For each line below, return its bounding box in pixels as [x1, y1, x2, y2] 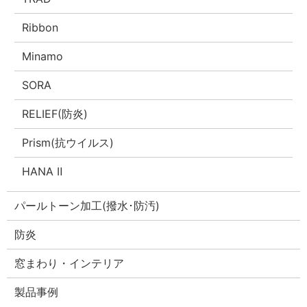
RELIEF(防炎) [22, 107, 88, 121]
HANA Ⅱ [22, 164, 63, 179]
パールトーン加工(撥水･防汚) [14, 199, 160, 213]
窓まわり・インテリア [14, 256, 125, 271]
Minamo [22, 49, 64, 64]
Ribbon [22, 21, 59, 35]
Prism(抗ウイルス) [22, 136, 114, 150]
